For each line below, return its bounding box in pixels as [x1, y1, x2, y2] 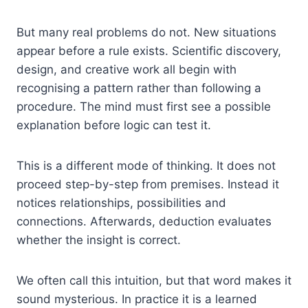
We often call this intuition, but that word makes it [16, 274, 291, 287]
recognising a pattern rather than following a [16, 81, 261, 95]
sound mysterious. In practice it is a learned [16, 292, 257, 306]
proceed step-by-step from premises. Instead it [16, 177, 279, 191]
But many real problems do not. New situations [16, 25, 276, 39]
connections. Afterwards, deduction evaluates [16, 214, 272, 228]
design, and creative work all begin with [16, 63, 236, 76]
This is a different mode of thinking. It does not [16, 159, 276, 173]
